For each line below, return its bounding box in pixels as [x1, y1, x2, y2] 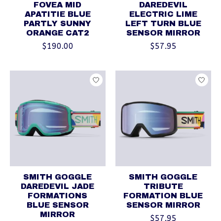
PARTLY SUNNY [24, 19, 92, 28]
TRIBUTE [143, 182, 183, 191]
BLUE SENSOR [26, 201, 89, 210]
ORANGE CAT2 [26, 29, 89, 37]
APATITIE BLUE [24, 10, 91, 19]
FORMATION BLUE [123, 191, 203, 200]
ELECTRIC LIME [129, 10, 197, 19]
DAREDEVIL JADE [21, 182, 95, 191]
